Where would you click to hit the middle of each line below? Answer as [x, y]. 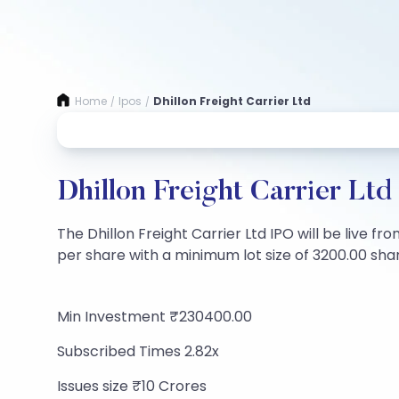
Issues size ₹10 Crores [132, 386]
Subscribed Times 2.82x [138, 351]
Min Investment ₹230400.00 [155, 317]
